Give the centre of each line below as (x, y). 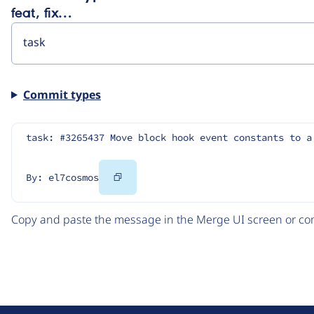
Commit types (62, 94)
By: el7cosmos (62, 177)
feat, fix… (41, 14)
